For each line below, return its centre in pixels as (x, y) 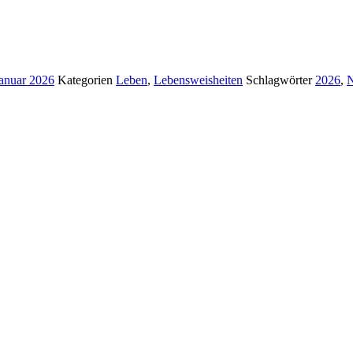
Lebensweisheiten (198, 80)
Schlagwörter (281, 80)
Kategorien (87, 80)
